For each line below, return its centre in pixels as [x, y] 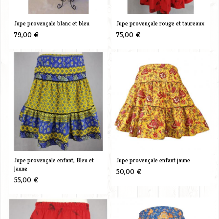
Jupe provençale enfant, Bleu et [54, 160]
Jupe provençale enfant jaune [153, 160]
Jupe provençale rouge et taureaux [160, 23]
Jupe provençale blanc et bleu [52, 23]
